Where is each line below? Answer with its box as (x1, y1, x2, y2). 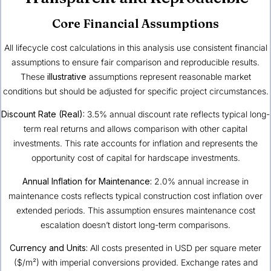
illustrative (47, 71, 87, 82)
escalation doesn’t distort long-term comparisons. (41, 219, 230, 230)
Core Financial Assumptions (52, 15, 219, 31)
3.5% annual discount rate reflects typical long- (85, 109, 270, 120)
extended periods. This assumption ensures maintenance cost (16, 204, 255, 215)
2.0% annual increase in (152, 175, 249, 186)
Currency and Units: (10, 242, 88, 253)
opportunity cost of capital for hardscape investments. (31, 152, 240, 163)
